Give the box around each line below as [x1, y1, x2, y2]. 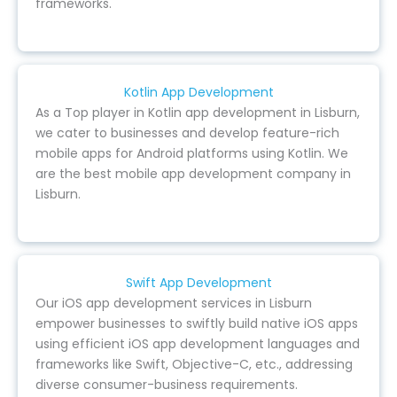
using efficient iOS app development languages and [35, 334, 360, 353]
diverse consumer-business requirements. [35, 375, 298, 393]
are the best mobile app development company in [35, 164, 351, 183]
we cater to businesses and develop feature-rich [35, 123, 339, 142]
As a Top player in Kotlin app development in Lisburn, [35, 103, 360, 121]
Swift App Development [125, 273, 272, 292]
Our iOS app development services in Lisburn [35, 293, 312, 312]
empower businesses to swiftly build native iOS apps [35, 314, 358, 332]
